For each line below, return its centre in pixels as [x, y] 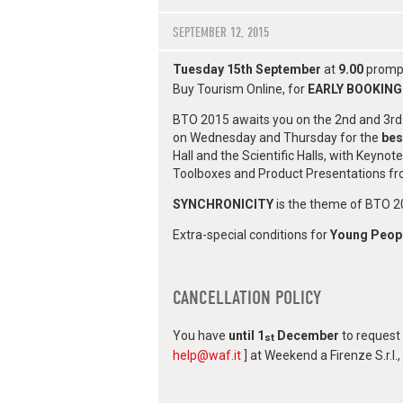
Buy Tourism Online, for [240, 90]
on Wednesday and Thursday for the [277, 138]
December [307, 336]
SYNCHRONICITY [223, 205]
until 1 [246, 336]
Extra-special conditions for [251, 235]
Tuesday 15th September [247, 70]
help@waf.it [207, 356]
